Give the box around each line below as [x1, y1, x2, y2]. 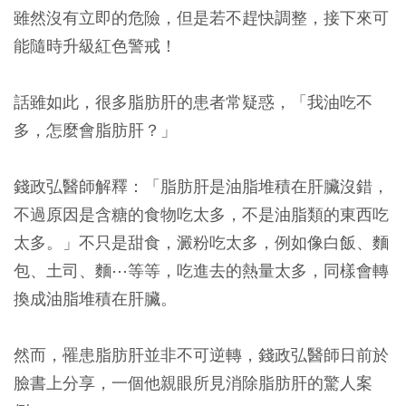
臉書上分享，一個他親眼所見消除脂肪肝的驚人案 [14, 372, 372, 394]
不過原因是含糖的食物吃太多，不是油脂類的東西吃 [14, 204, 389, 226]
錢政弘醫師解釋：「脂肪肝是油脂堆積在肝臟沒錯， [14, 176, 389, 198]
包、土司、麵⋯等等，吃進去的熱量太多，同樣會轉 [14, 260, 389, 282]
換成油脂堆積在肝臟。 [14, 288, 177, 310]
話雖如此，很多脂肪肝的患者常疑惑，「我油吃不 [14, 92, 372, 113]
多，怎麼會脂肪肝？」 [14, 120, 177, 141]
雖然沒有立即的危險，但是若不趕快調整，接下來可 [14, 7, 389, 29]
